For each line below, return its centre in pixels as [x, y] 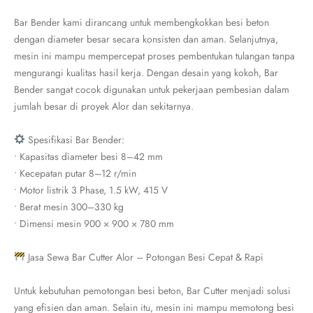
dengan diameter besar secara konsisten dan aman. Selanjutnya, [146, 39]
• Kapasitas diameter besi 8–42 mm [88, 156]
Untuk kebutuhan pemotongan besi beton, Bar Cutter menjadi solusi [152, 291]
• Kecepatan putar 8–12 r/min [75, 173]
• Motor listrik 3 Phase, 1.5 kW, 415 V [91, 190]
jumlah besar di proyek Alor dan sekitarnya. [104, 106]
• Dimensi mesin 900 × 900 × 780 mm [94, 224]
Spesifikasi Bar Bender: [74, 140]
